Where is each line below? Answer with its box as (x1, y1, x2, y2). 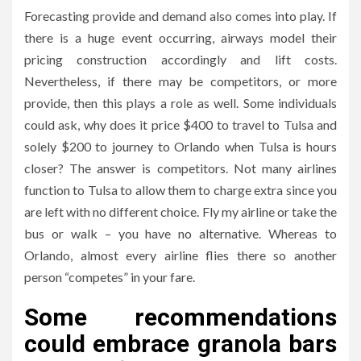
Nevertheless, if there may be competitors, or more (24, 73, 337, 89)
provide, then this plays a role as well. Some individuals (24, 94, 337, 110)
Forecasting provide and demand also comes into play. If (24, 7, 337, 23)
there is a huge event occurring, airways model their (24, 29, 337, 45)
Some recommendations (24, 302, 337, 331)
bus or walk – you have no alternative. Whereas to (24, 225, 337, 241)
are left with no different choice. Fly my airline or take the (24, 203, 337, 219)
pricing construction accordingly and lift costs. (24, 51, 337, 67)
